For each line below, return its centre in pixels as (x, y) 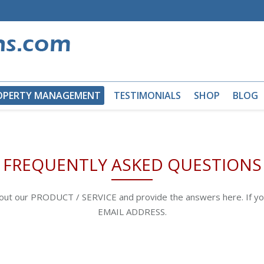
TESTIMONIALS (147, 95)
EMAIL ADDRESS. (132, 212)
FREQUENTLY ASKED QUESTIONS (132, 164)
